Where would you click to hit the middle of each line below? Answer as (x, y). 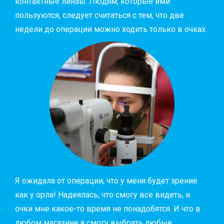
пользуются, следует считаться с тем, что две (99, 15)
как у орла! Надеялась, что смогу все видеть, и (102, 194)
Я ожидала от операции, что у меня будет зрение (106, 180)
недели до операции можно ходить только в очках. (111, 29)
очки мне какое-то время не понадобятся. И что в (108, 208)
